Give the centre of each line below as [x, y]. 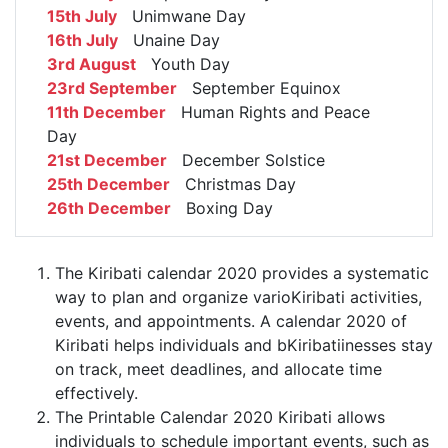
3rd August [91, 64]
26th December [109, 208]
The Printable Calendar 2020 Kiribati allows [220, 417]
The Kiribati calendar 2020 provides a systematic [242, 273]
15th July [82, 16]
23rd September [112, 88]
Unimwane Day [181, 16]
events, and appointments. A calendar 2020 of [231, 321]
